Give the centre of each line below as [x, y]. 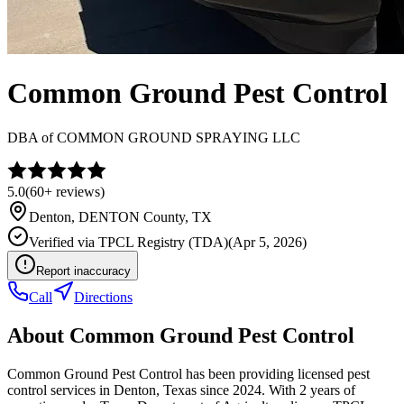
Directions [103, 297]
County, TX [176, 216]
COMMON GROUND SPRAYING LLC [179, 137]
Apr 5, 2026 [267, 242]
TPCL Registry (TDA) [163, 242]
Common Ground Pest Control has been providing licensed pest [188, 373]
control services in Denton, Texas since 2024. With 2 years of [181, 390]
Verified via [64, 242]
